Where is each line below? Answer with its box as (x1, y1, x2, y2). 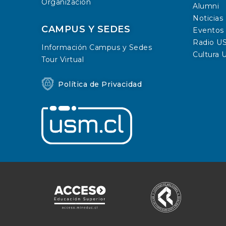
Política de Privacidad (58, 79, 142, 89)
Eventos (193, 26, 224, 35)
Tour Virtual (41, 55, 84, 64)
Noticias (193, 14, 223, 23)
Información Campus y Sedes (41, 43, 152, 52)
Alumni (193, 2, 219, 11)
